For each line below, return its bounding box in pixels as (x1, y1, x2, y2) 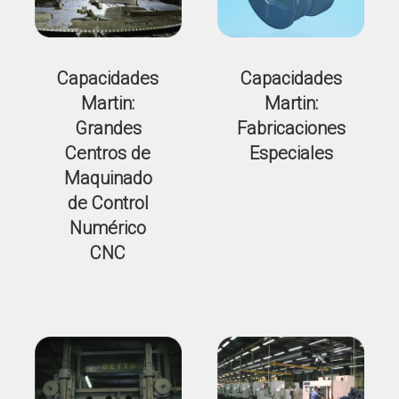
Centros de (65, 142, 151, 165)
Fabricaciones (236, 118, 346, 140)
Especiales (248, 142, 333, 165)
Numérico (69, 217, 147, 240)
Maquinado (63, 167, 152, 190)
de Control (67, 192, 149, 215)
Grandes (74, 118, 142, 140)
